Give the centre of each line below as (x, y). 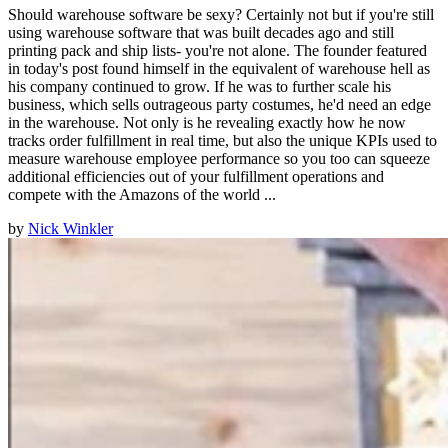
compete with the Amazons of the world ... (142, 195)
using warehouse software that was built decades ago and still (201, 33)
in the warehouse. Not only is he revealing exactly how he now (207, 123)
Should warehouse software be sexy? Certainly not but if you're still (221, 15)
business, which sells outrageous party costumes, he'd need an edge (219, 105)
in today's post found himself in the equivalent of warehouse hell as (219, 69)
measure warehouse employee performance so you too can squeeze (219, 159)
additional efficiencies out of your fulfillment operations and (196, 177)
